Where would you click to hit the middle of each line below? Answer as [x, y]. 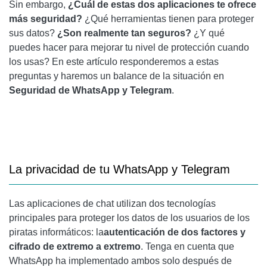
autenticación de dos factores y [175, 232]
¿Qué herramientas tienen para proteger [168, 19]
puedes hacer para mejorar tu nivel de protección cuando [129, 47]
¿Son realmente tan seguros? [124, 33]
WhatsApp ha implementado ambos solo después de [120, 261]
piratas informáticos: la [56, 232]
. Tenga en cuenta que [187, 246]
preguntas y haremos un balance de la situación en [117, 76]
